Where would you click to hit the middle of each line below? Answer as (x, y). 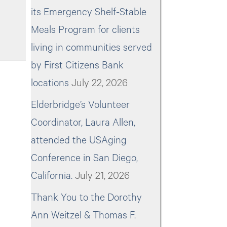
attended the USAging (79, 141)
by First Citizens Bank (77, 66)
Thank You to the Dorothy (86, 198)
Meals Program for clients (85, 30)
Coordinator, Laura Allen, (83, 123)
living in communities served (91, 48)
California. (52, 176)
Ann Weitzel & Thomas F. (83, 216)
